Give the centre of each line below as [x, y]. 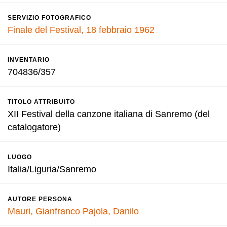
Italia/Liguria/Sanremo [52, 169]
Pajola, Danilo [111, 211]
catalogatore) [34, 127]
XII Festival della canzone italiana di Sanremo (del [109, 114]
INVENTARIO [29, 60]
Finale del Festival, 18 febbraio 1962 [81, 30]
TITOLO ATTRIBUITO [41, 102]
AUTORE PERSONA [40, 199]
